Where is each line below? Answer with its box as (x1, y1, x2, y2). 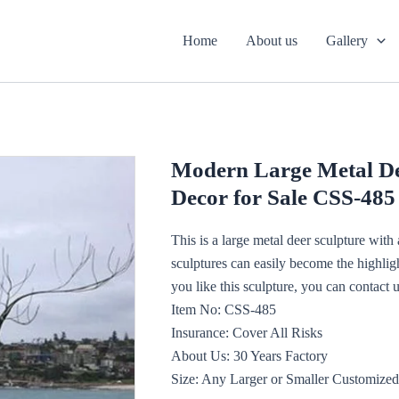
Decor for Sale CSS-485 (171, 185, 395, 209)
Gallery (326, 33, 369, 48)
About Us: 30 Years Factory (171, 348, 328, 363)
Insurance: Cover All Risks (171, 325, 322, 340)
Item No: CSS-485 (171, 302, 276, 317)
